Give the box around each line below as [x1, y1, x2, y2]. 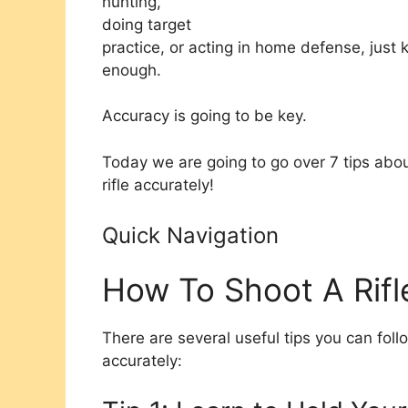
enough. [102, 60, 161, 79]
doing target [102, 15, 191, 34]
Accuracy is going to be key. [102, 107, 307, 126]
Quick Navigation [102, 222, 279, 250]
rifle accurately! [102, 175, 214, 194]
